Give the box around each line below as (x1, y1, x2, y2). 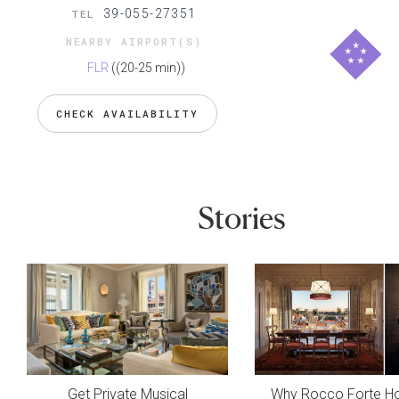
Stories (197, 199, 286, 237)
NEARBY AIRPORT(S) (66, 35, 203, 49)
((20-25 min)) (110, 61, 185, 76)
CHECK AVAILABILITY (56, 107, 199, 121)
